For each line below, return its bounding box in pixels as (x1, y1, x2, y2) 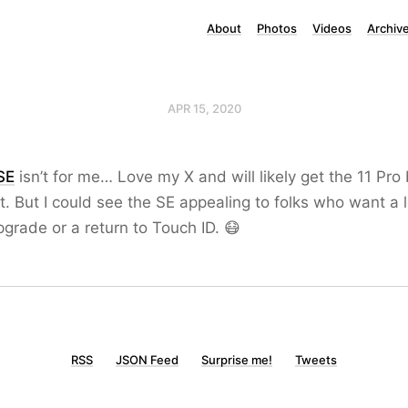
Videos (312, 21, 352, 36)
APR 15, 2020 (167, 101, 241, 116)
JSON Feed (116, 352, 178, 367)
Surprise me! (201, 352, 272, 367)
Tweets (295, 352, 337, 367)
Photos (257, 21, 297, 36)
